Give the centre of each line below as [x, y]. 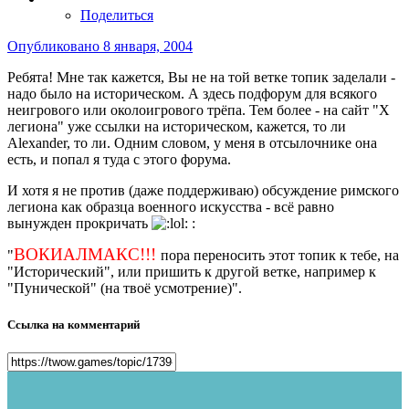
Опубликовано [55, 47]
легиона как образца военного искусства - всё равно [171, 207]
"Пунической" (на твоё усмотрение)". [125, 288]
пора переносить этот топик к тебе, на [280, 256]
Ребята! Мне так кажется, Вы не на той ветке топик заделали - [201, 78]
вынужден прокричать [79, 224]
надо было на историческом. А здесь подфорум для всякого [192, 94]
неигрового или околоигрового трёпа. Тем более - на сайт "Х [199, 110]
